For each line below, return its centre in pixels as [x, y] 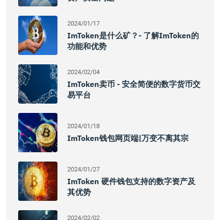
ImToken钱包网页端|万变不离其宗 [128, 138]
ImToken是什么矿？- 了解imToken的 [133, 35]
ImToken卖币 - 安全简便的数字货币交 [134, 84]
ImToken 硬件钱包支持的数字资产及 [131, 181]
